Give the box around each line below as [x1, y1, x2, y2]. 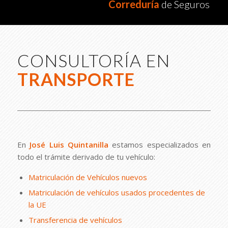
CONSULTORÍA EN [17, 50, 170, 71]
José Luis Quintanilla [30, 139, 108, 150]
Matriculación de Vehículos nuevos [28, 172, 147, 182]
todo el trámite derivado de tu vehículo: [17, 151, 155, 162]
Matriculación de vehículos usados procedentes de [28, 187, 205, 197]
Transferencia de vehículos [28, 214, 122, 225]
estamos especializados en [108, 139, 211, 150]
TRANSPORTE [17, 69, 135, 90]
